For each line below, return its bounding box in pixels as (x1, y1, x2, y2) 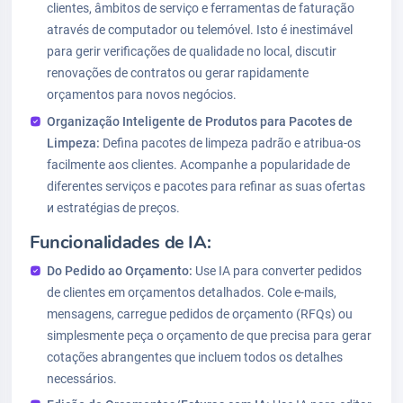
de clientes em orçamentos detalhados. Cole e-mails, (47, 284, 337, 300)
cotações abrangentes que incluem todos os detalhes (47, 349, 344, 364)
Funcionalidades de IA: (30, 229, 211, 255)
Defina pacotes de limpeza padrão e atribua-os (100, 135, 362, 150)
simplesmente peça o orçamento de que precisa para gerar (47, 327, 372, 343)
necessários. (47, 371, 118, 386)
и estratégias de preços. (47, 200, 181, 215)
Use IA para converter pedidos (193, 263, 363, 278)
